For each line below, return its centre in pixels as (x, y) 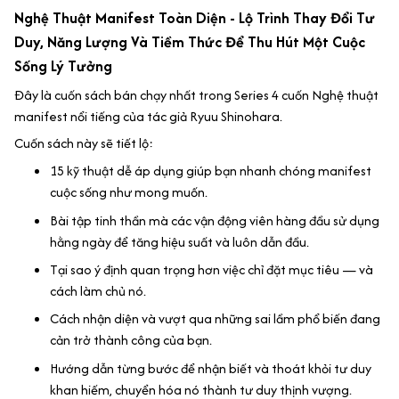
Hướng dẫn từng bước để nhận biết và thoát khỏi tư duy (211, 368)
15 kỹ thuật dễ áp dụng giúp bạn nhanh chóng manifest (211, 171)
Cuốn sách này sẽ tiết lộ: (84, 142)
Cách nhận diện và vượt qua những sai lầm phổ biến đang (215, 319)
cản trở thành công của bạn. (131, 340)
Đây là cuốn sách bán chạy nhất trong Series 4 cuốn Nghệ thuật (196, 94)
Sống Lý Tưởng (63, 66)
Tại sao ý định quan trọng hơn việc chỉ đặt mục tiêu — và (212, 270)
